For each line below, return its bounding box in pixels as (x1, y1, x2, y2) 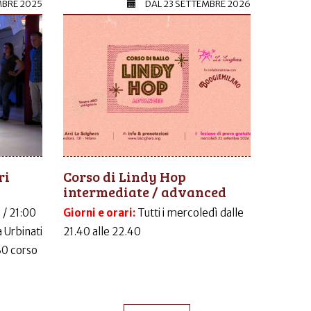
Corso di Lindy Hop (63, 166, 186, 186)
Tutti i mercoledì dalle (137, 205, 244, 219)
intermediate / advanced (63, 181, 226, 201)
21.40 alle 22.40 (63, 224, 141, 238)
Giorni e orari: (63, 205, 137, 219)
